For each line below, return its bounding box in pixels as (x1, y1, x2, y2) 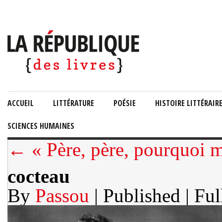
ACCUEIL (7, 98, 34, 109)
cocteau (7, 166, 70, 187)
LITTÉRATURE (53, 98, 94, 109)
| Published (89, 185, 185, 206)
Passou (35, 185, 89, 206)
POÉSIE (113, 98, 136, 109)
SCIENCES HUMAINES (7, 120, 74, 131)
